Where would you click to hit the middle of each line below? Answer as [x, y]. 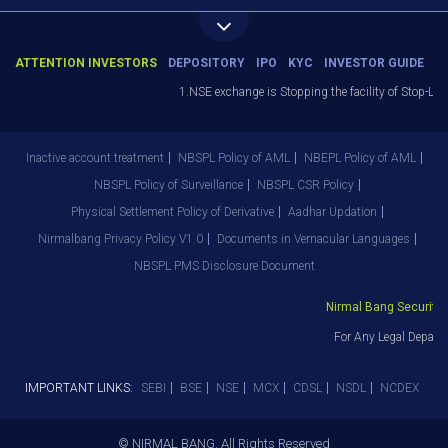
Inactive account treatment [95, 158]
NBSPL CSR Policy [305, 185]
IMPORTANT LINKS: [78, 388]
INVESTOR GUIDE [374, 63]
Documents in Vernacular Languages [313, 239]
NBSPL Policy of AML [234, 158]
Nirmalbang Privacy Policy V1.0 [120, 239]
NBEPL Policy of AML [360, 158]
